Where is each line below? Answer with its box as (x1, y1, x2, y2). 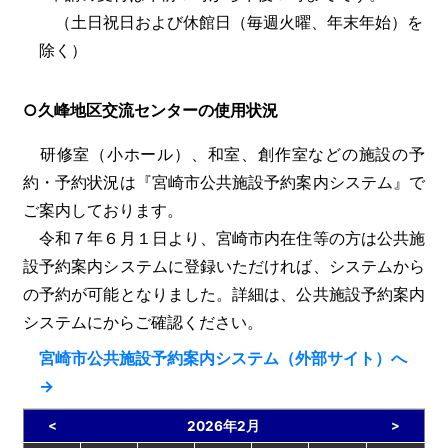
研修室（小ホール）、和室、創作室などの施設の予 (23, 144, 425, 164)
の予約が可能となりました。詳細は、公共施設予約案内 (23, 284, 425, 304)
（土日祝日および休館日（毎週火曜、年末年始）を (39, 12, 423, 32)
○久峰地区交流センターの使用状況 (23, 100, 278, 120)
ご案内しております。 (23, 200, 183, 220)
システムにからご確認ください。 (23, 312, 263, 332)
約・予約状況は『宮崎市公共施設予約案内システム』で (23, 172, 425, 192)
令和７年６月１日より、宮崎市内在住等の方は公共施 (23, 228, 425, 248)
